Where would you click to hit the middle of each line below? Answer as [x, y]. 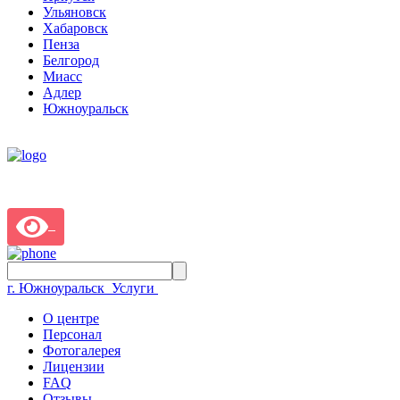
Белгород [71, 60]
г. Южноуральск [56, 287]
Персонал [72, 334]
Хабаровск [75, 28]
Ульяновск [75, 12]
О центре [71, 318]
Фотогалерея [82, 350]
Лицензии [74, 366]
